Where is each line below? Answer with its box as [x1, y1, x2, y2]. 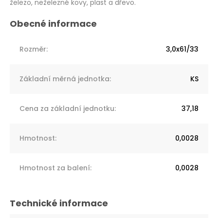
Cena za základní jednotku [19, 103, 114, 113]
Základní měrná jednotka [19, 73, 109, 84]
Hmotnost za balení [19, 163, 90, 173]
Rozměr [19, 44, 46, 54]
